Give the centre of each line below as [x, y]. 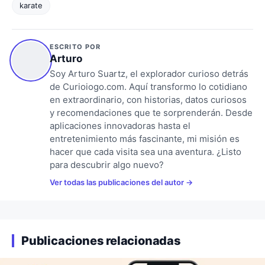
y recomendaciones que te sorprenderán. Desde [151, 113]
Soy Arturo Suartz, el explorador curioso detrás [149, 74]
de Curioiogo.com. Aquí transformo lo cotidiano [148, 87]
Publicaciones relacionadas [101, 241]
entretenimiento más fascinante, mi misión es [145, 139]
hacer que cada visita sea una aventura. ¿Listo [146, 152]
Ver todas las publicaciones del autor [118, 182]
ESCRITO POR [75, 47]
